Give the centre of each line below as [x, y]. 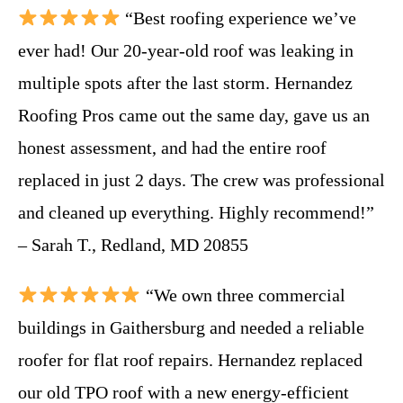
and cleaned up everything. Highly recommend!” [196, 212]
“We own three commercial [243, 295]
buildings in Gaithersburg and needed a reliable [191, 327]
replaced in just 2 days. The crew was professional [201, 179]
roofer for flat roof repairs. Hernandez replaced [190, 359]
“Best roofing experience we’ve [238, 18]
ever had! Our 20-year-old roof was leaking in [186, 50]
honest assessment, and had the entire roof [172, 147]
